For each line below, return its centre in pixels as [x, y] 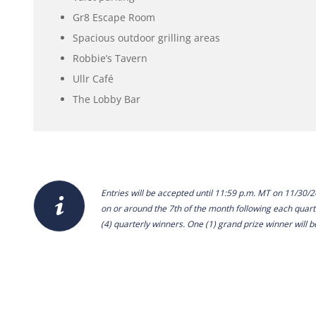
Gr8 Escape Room [114, 17]
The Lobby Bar [106, 99]
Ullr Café [93, 78]
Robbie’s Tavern [110, 58]
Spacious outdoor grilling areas [146, 37]
